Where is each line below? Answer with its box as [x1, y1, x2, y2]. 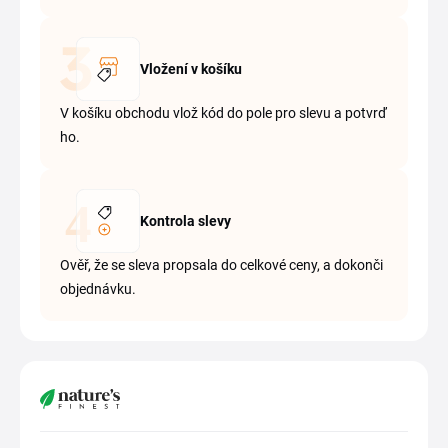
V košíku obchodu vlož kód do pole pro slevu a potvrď [60, 105, 387, 121]
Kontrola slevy [140, 213, 231, 229]
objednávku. [60, 281, 136, 297]
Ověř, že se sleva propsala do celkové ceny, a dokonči [60, 257, 383, 273]
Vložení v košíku [140, 61, 242, 77]
